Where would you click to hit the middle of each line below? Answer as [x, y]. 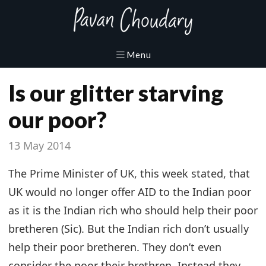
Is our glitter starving [116, 92]
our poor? [58, 119]
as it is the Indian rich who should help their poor [133, 210]
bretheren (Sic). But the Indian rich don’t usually [129, 228]
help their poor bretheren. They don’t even [115, 247]
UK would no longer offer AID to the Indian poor [130, 191]
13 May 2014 [39, 145]
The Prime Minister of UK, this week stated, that [129, 173]
